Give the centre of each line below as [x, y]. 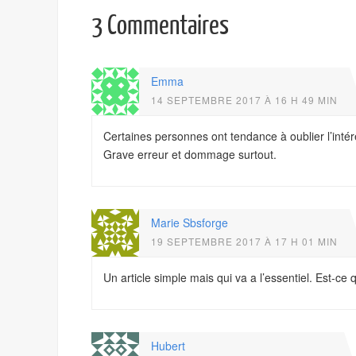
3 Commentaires [160, 26]
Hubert [168, 346]
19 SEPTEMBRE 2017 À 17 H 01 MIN [244, 241]
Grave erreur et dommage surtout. [190, 154]
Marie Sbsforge [190, 222]
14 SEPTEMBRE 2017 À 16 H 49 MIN [244, 100]
